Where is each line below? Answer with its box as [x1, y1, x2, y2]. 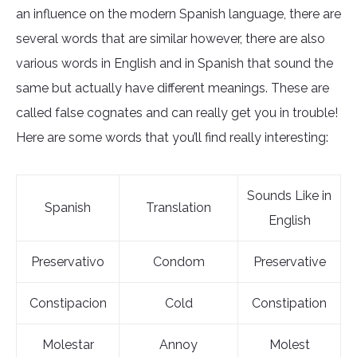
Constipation [252, 296, 327, 312]
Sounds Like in [247, 188, 331, 204]
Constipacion [29, 296, 107, 312]
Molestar [41, 337, 94, 353]
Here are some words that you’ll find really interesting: [16, 130, 328, 146]
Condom [152, 254, 205, 270]
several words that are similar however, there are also [16, 31, 325, 47]
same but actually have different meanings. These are [16, 80, 329, 96]
